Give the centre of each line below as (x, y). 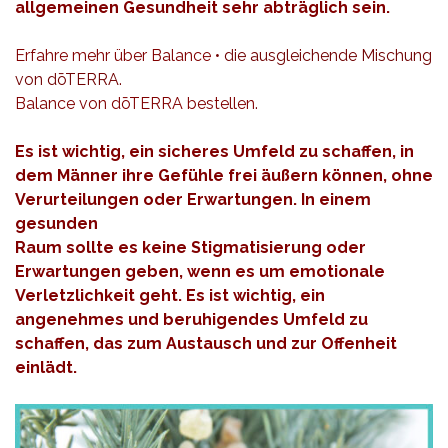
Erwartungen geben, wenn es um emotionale (200, 271)
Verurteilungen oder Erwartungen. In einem (193, 199)
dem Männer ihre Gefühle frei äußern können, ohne (224, 175)
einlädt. (48, 367)
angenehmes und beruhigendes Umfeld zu (191, 319)
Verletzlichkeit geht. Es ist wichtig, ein (170, 295)
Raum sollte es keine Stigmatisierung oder (190, 247)
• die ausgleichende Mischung (321, 55)
